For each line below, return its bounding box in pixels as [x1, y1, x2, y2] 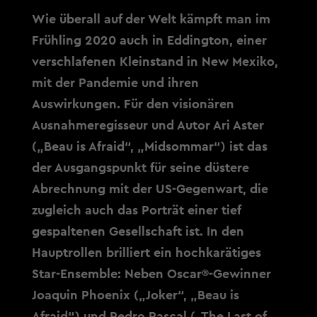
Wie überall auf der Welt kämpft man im [31, 13, 270, 25]
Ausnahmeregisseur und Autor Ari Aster [31, 119, 264, 132]
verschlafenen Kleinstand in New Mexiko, [31, 55, 278, 68]
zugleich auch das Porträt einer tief [31, 204, 241, 217]
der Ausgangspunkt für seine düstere [31, 161, 249, 174]
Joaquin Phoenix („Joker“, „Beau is [31, 289, 239, 301]
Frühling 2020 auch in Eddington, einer [31, 34, 267, 47]
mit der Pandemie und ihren [31, 76, 199, 89]
